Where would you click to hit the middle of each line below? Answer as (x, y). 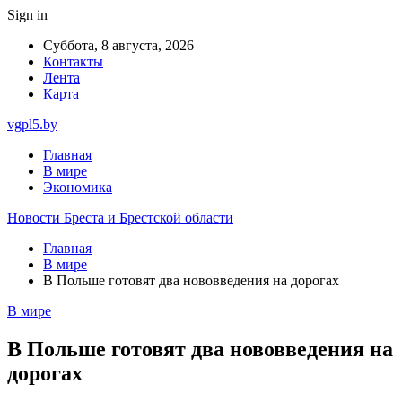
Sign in (27, 15)
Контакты (73, 61)
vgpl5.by (32, 124)
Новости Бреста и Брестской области (120, 218)
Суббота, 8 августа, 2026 (118, 45)
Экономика (78, 187)
